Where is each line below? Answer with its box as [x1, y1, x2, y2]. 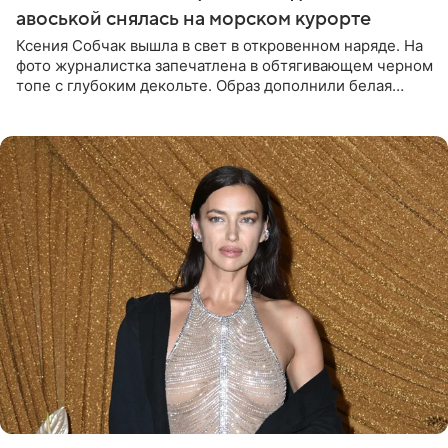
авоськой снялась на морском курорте [16, 7, 371, 30]
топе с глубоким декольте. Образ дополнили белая [16, 75, 392, 95]
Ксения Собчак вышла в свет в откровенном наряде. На [16, 35, 423, 55]
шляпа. [16, 115, 66, 135]
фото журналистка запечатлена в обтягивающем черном [16, 55, 433, 75]
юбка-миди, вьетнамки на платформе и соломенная [16, 95, 396, 115]
